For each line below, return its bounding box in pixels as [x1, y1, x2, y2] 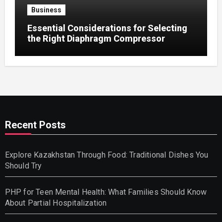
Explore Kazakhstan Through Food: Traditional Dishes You [4, 150, 209, 160]
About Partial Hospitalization [4, 198, 107, 208]
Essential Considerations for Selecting [27, 22, 187, 33]
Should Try [4, 161, 42, 170]
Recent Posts [4, 118, 66, 131]
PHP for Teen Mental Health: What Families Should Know [4, 187, 207, 197]
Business [31, 5, 61, 14]
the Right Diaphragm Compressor [27, 33, 165, 44]
